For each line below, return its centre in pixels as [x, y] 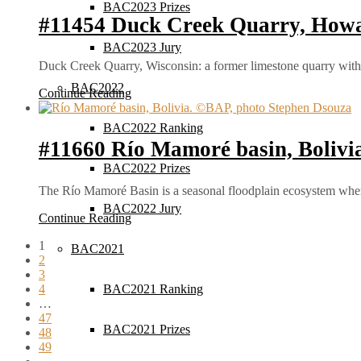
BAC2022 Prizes [147, 168]
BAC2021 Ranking [153, 289]
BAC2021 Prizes [147, 329]
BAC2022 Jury [142, 208]
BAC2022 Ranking [153, 128]
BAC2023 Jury [142, 47]
